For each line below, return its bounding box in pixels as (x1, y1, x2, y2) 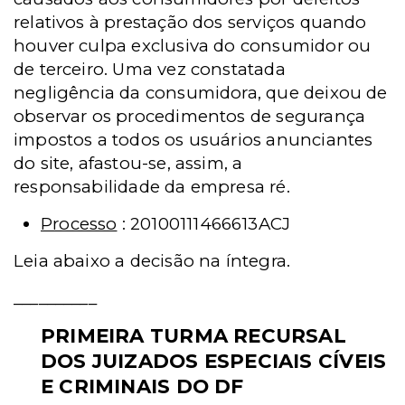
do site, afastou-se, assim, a (14, 153, 243, 174)
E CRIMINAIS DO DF (41, 374, 244, 398)
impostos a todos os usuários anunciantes (14, 129, 373, 150)
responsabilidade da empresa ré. (14, 176, 290, 197)
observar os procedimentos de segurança (14, 106, 366, 127)
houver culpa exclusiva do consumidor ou (14, 35, 372, 56)
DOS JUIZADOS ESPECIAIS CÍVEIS (41, 349, 387, 372)
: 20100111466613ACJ (117, 213, 291, 234)
